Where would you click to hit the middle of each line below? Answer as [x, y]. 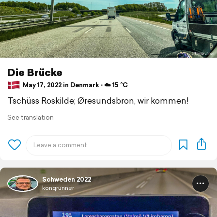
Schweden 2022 [67, 179]
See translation [31, 117]
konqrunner [58, 187]
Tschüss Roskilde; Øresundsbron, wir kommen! [98, 100]
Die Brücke [35, 72]
